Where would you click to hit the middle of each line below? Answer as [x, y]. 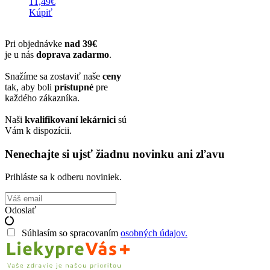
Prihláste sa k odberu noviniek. [63, 177]
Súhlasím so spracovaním [69, 233]
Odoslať [20, 210]
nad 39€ [81, 43]
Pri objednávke [35, 43]
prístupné [74, 87]
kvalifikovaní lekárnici [70, 119]
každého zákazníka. [42, 98]
